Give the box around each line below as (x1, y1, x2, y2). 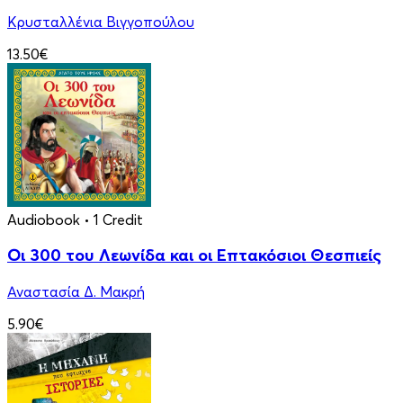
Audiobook (7, 210, 80, 228)
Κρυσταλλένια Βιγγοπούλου (7, 12, 194, 31)
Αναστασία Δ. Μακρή (7, 282, 145, 301)
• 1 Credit (84, 210, 143, 228)
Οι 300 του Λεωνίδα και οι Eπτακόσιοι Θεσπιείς (7, 245, 381, 266)
